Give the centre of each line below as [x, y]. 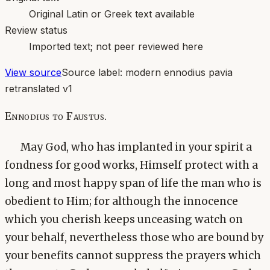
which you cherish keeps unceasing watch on [124, 220]
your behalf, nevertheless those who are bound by [134, 238]
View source [33, 72]
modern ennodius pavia [179, 72]
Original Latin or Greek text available [112, 14]
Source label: [93, 72]
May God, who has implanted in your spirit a [136, 147]
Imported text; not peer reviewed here [116, 46]
